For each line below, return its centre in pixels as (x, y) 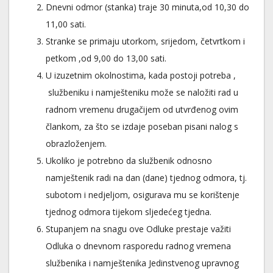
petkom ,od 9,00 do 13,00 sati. (106, 58)
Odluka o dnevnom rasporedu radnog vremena (138, 246)
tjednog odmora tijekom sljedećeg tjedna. (129, 212)
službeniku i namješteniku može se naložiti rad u (142, 92)
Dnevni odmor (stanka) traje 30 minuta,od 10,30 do (147, 7)
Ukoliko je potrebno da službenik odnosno (129, 161)
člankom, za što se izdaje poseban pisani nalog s (142, 126)
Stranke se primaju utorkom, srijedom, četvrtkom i (145, 41)
